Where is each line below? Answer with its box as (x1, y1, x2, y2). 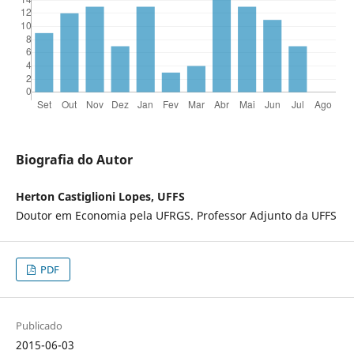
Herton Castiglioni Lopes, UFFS (15, 189, 185, 205)
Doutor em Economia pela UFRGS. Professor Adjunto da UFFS (15, 208, 337, 224)
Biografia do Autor (15, 151, 133, 169)
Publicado (15, 318, 62, 333)
